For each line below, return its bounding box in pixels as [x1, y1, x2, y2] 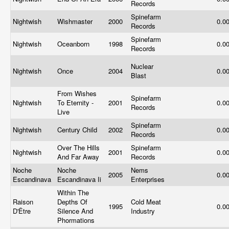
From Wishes [57, 88, 97, 98]
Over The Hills [57, 143, 100, 152]
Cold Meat [131, 197, 161, 207]
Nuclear [131, 61, 153, 71]
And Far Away [57, 152, 101, 162]
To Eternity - [57, 98, 94, 107]
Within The [57, 188, 89, 197]
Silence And [57, 206, 93, 216]
